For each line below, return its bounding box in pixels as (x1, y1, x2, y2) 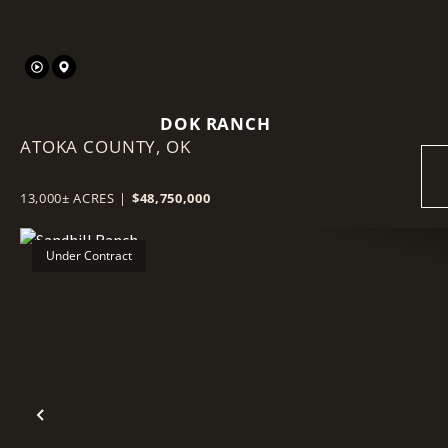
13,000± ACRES (20, 188, 115, 207)
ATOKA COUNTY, (20, 134, 166, 158)
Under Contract (46, 246, 132, 264)
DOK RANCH (160, 111, 271, 135)
